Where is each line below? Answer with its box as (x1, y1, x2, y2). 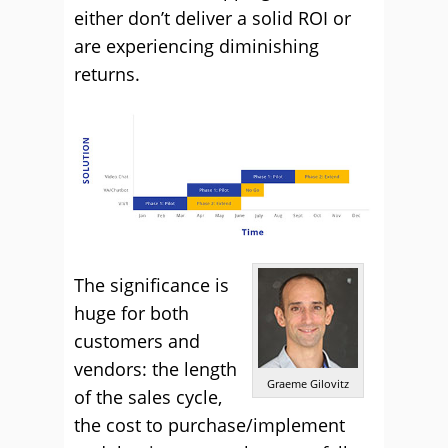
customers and (74, 329, 200, 354)
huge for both (74, 301, 189, 326)
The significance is (74, 273, 229, 298)
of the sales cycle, (74, 385, 222, 410)
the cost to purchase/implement (74, 413, 345, 438)
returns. (74, 61, 140, 86)
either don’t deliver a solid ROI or (74, 5, 351, 30)
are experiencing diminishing (74, 33, 319, 58)
